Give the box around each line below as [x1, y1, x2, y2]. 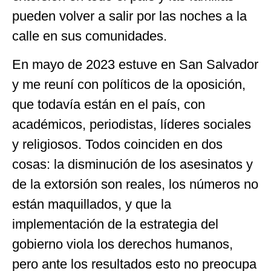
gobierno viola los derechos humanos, [12, 237, 233, 252]
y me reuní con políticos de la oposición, [12, 77, 246, 93]
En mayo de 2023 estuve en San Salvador [12, 57, 258, 73]
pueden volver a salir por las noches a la [12, 8, 247, 24]
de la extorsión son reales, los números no [12, 177, 258, 192]
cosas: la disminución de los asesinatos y [12, 157, 253, 172]
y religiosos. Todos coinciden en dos [12, 137, 223, 152]
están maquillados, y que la [12, 197, 171, 212]
